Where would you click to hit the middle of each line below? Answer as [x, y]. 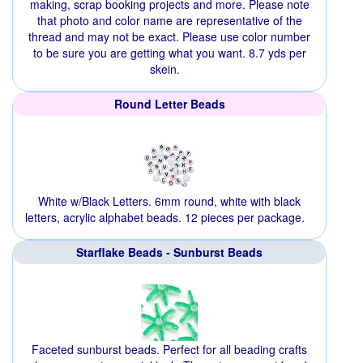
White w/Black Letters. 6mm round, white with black [169, 201]
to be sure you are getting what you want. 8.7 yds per [169, 52]
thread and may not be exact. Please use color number [169, 36]
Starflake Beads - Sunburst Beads [169, 252]
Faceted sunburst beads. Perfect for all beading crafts [169, 349]
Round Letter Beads [169, 103]
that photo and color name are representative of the [169, 20]
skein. [164, 68]
